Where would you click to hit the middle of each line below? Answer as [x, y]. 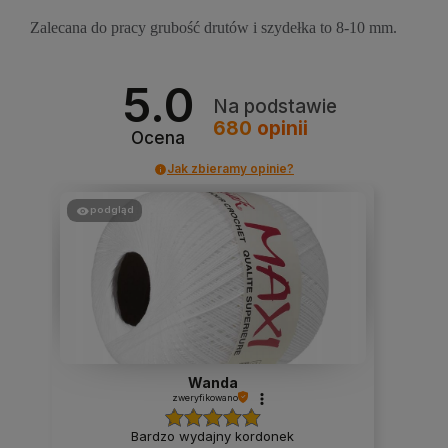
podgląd [111, 210]
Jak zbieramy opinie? [230, 169]
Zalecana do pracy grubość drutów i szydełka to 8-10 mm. [213, 28]
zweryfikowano [204, 397]
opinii [279, 128]
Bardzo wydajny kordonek [213, 435]
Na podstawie [274, 106]
